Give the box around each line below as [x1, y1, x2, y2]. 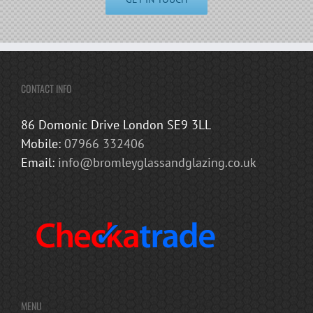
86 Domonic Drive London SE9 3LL [21, 116, 211, 133]
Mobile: [21, 135, 64, 152]
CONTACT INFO [21, 80, 72, 96]
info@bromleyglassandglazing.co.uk [58, 154, 256, 170]
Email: [21, 154, 58, 170]
